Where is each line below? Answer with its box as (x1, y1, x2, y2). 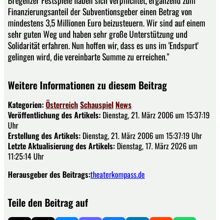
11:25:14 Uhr (8, 150, 44, 162)
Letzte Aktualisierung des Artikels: (8, 139, 115, 152)
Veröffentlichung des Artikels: (8, 109, 101, 121)
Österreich (46, 98, 78, 110)
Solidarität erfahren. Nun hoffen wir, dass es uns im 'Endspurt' (8, 38, 198, 52)
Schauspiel (80, 98, 113, 110)
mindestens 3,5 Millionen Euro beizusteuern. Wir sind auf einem (8, 16, 205, 29)
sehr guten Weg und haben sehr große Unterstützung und (8, 27, 188, 40)
